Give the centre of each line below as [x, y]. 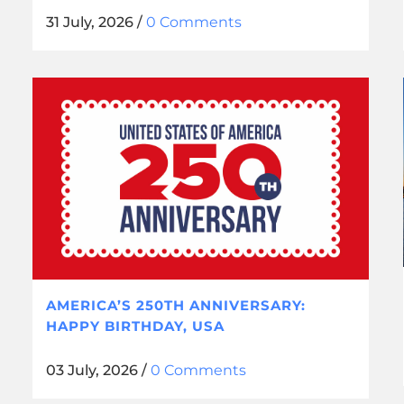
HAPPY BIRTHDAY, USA [135, 326]
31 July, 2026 [89, 23]
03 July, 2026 [92, 370]
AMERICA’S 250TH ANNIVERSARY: [175, 305]
